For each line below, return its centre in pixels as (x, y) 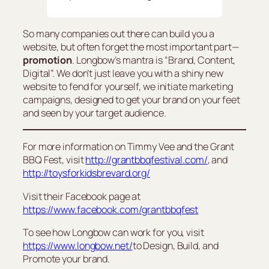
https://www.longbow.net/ (78, 245)
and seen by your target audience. (95, 113)
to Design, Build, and (175, 245)
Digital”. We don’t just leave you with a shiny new (123, 73)
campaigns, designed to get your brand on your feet (131, 99)
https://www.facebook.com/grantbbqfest (111, 209)
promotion (48, 60)
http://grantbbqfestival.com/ (147, 160)
